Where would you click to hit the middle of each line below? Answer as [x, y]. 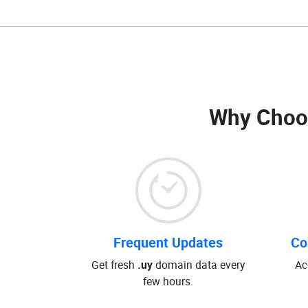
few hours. [168, 281]
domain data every [199, 265]
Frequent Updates [168, 242]
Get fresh [114, 265]
